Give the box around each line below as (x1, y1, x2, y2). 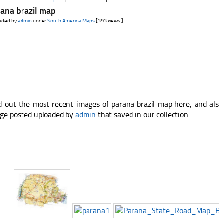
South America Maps (47, 18, 95, 24)
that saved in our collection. (96, 110, 190, 119)
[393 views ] (95, 18, 124, 24)
